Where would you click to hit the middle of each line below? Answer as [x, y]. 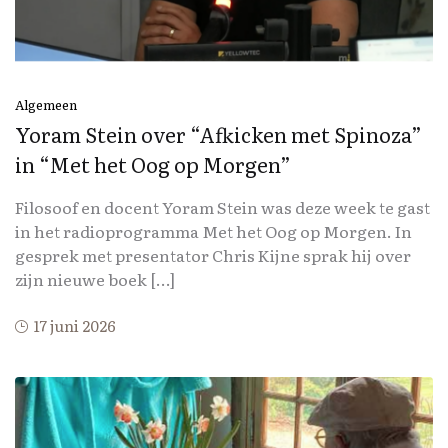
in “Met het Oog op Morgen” [153, 163]
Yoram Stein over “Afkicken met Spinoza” [218, 133]
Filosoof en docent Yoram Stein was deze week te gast [222, 206]
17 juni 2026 [75, 325]
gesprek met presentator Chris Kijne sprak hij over [213, 254]
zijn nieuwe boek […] [95, 278]
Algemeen [46, 104]
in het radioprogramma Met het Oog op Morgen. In [213, 230]
